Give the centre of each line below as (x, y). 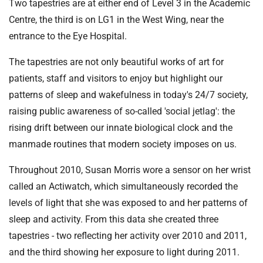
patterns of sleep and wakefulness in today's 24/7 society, (128, 95)
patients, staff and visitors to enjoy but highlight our (116, 78)
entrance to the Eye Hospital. (68, 36)
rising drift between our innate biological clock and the (121, 127)
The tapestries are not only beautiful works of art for (116, 62)
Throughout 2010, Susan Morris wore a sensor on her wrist (130, 170)
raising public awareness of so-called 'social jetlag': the (122, 111)
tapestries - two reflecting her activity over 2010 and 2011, (128, 235)
